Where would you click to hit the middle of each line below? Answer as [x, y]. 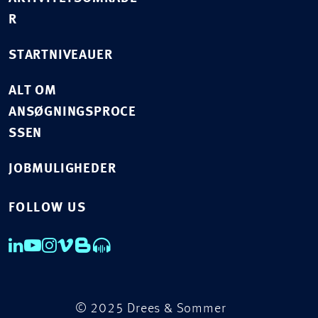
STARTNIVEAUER [61, 55]
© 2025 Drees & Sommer [150, 309]
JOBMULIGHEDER [62, 169]
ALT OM [33, 91]
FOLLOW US [47, 208]
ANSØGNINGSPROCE [73, 112]
